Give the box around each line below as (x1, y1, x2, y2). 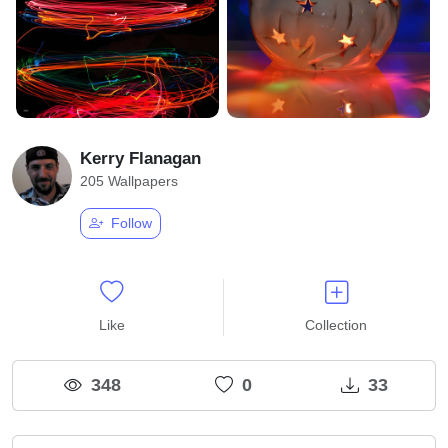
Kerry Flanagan (80, 149, 201, 169)
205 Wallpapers (80, 173, 178, 190)
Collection (305, 317, 367, 334)
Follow (107, 215, 152, 232)
